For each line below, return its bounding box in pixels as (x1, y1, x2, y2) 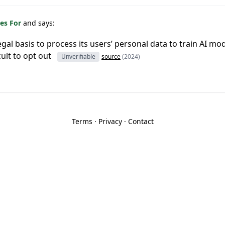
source (101, 52, 121, 61)
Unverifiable (61, 52, 95, 61)
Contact (128, 117, 154, 126)
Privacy (98, 117, 122, 126)
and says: (23, 18, 55, 28)
